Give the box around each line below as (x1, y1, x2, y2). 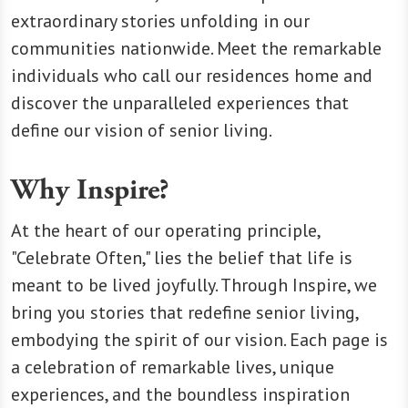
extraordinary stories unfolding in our (11, 8, 310, 33)
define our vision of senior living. (11, 117, 272, 142)
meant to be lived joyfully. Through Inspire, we (11, 272, 377, 297)
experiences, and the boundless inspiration (11, 382, 350, 406)
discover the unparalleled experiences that (11, 90, 349, 115)
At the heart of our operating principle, (11, 218, 320, 242)
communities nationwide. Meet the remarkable (11, 36, 382, 60)
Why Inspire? (11, 171, 169, 208)
